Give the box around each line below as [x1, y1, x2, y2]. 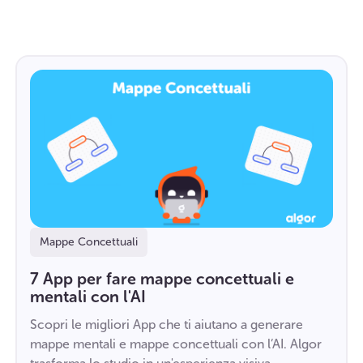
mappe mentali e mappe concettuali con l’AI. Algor [29, 335, 322, 352]
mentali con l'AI [29, 286, 146, 306]
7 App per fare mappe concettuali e [29, 268, 294, 288]
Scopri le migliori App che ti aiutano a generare [29, 316, 303, 332]
